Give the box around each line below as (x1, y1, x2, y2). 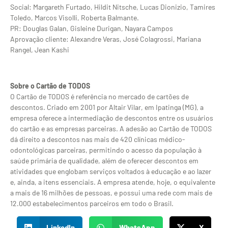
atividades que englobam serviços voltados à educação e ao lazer (10, 167, 211, 176)
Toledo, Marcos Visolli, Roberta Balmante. (10, 13, 139, 22)
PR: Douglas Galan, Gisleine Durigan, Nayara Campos (10, 24, 173, 33)
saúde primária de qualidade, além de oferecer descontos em (10, 156, 198, 165)
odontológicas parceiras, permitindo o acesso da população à (10, 146, 202, 155)
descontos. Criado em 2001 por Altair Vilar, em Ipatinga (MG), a (10, 103, 204, 112)
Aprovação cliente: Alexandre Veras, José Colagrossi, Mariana (10, 35, 201, 44)
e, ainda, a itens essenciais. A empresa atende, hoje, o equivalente (10, 178, 215, 187)
